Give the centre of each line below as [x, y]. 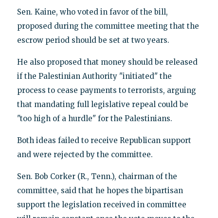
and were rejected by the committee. [85, 154]
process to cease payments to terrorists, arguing [106, 90]
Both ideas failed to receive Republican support [104, 140]
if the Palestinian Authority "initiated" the [94, 76]
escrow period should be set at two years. [93, 40]
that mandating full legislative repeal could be [102, 104]
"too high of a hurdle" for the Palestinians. [94, 118]
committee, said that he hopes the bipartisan [100, 190]
